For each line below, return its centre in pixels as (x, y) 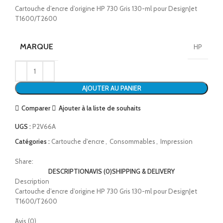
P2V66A (44, 127)
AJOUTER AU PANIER (111, 88)
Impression (176, 142)
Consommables (132, 142)
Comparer (36, 108)
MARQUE (37, 47)
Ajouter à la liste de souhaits (100, 108)
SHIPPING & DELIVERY (143, 171)
